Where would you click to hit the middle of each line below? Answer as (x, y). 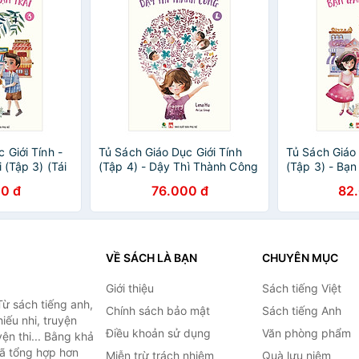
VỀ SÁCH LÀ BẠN (151, 258)
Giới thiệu (129, 288)
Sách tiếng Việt (301, 288)
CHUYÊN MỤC (300, 258)
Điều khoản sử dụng (158, 333)
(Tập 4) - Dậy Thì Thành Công (178, 166)
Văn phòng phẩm (306, 333)
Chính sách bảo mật (157, 311)
